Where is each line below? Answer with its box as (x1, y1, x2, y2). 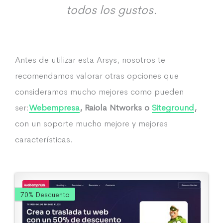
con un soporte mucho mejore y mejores (15, 118, 168, 129)
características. (15, 134, 73, 145)
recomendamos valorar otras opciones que (15, 70, 179, 82)
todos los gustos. (66, 2, 157, 18)
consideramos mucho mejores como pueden (15, 86, 184, 98)
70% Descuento (20, 190, 70, 199)
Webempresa (29, 102, 80, 113)
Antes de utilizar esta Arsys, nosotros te (15, 54, 165, 66)
